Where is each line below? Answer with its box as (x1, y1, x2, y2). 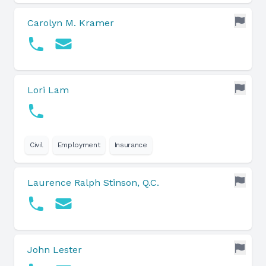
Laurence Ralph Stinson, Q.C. (27, 177, 159, 188)
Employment (57, 141, 100, 149)
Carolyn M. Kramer (27, 17, 114, 28)
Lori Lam (27, 84, 69, 96)
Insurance (114, 141, 147, 149)
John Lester (27, 244, 82, 255)
